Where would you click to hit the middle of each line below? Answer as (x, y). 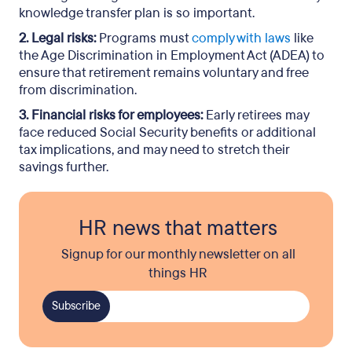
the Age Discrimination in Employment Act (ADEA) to (172, 55)
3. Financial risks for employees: (111, 115)
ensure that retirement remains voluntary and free (164, 73)
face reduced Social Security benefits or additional (167, 132)
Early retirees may (256, 115)
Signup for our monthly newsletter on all (178, 254)
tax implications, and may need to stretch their (154, 150)
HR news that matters (178, 228)
